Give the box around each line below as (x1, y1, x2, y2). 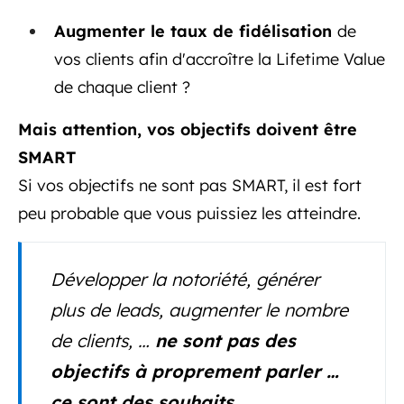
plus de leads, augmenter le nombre (50, 298, 348, 321)
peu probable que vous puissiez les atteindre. (18, 202, 361, 224)
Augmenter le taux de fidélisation (54, 20, 337, 41)
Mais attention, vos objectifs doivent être (18, 118, 357, 140)
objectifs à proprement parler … (50, 359, 339, 382)
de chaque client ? (54, 76, 190, 97)
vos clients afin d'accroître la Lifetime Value (54, 48, 385, 69)
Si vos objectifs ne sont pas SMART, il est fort (18, 174, 362, 196)
